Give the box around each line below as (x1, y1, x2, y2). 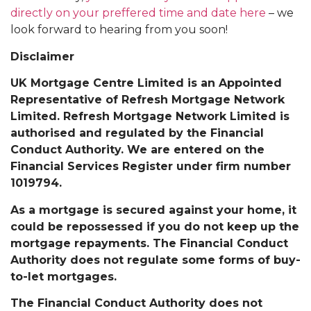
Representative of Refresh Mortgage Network (10, 93, 285, 107)
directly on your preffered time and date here (10, 6, 266, 20)
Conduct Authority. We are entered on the (10, 143, 264, 157)
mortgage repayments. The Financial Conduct (10, 236, 288, 250)
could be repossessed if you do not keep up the (10, 219, 299, 233)
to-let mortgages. (10, 269, 117, 283)
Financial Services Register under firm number (10, 160, 291, 174)
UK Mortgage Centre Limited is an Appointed (10, 76, 282, 90)
